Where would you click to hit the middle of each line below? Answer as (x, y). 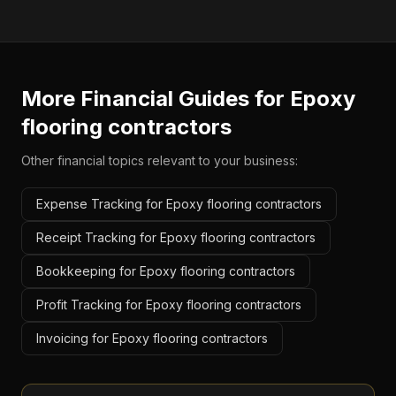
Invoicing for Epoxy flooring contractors (152, 338)
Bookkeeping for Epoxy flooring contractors (166, 271)
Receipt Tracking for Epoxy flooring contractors (176, 237)
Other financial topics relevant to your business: (160, 160)
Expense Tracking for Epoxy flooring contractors (179, 204)
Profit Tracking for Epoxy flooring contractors (169, 305)
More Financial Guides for (156, 99)
